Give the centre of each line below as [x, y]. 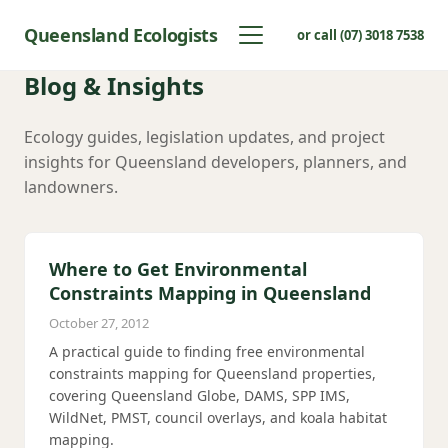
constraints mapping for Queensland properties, [212, 373]
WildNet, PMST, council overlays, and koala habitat [218, 417]
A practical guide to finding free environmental [207, 351]
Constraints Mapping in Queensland [210, 293]
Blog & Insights [114, 85]
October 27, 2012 [99, 323]
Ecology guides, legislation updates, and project [204, 137]
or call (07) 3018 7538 [360, 35]
